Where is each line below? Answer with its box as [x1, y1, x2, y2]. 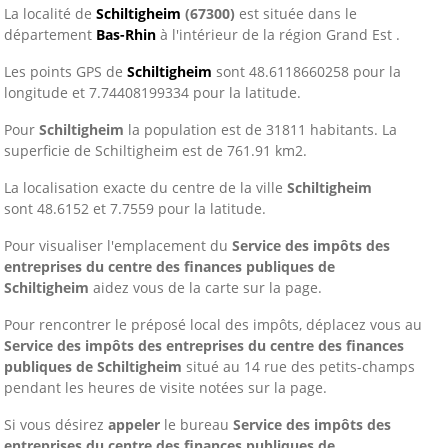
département [4, 25, 96, 44]
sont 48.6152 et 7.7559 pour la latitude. [4, 199, 266, 218]
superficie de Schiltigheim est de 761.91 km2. [4, 141, 307, 160]
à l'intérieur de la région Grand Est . [156, 25, 400, 44]
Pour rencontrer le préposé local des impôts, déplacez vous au [4, 315, 422, 334]
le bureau [160, 415, 229, 434]
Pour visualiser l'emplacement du [4, 236, 232, 255]
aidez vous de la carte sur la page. [89, 278, 322, 297]
